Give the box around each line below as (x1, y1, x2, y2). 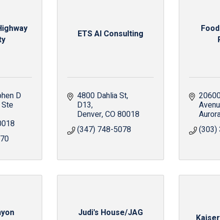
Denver (77, 109, 102, 120)
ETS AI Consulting (77, 28, 143, 40)
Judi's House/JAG (78, 206, 143, 219)
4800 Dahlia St (77, 90, 127, 102)
